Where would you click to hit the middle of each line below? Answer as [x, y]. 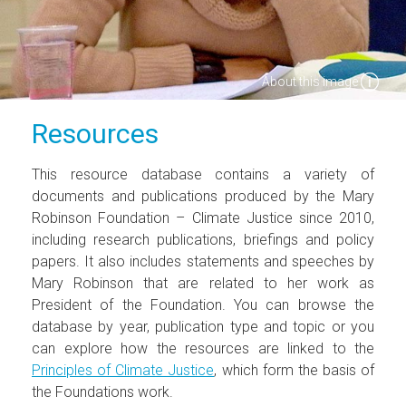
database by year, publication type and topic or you [203, 326]
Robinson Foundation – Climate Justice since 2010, [203, 217]
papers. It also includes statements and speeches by [203, 261]
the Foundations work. [102, 391]
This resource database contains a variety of [203, 174]
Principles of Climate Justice [123, 370]
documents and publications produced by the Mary [203, 196]
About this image [311, 81]
